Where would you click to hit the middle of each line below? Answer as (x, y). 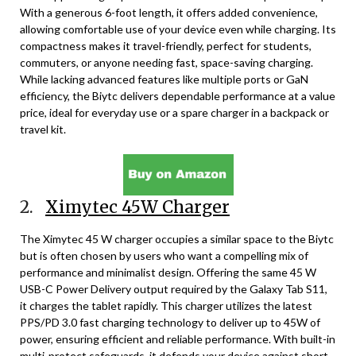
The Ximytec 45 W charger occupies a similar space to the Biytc (177, 239)
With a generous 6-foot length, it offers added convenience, (169, 12)
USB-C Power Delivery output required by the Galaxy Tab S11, (174, 289)
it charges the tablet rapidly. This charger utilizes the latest (166, 306)
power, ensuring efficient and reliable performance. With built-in (178, 339)
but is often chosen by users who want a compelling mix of (164, 255)
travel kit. (43, 129)
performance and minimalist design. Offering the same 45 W (168, 272)
